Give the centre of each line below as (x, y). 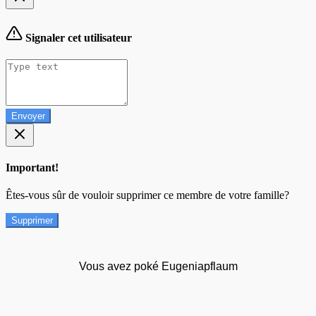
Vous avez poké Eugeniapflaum (158, 267)
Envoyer (28, 116)
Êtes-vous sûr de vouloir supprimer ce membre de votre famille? (147, 195)
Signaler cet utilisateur (77, 37)
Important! (32, 168)
